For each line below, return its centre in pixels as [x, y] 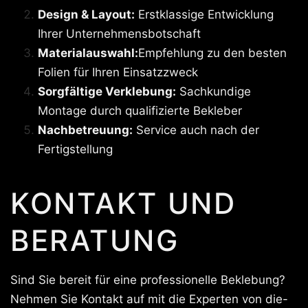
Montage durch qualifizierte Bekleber [140, 110]
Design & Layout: [86, 14]
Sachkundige [213, 91]
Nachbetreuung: [85, 130]
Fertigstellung [75, 149]
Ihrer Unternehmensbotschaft [119, 33]
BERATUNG [95, 240]
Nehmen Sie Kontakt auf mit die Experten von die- [149, 299]
